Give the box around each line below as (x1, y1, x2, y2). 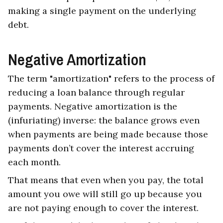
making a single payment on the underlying (8, 5, 196, 17)
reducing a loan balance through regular (8, 87, 185, 99)
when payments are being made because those (8, 128, 208, 140)
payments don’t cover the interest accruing (8, 142, 194, 154)
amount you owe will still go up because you (8, 188, 202, 200)
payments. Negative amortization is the (8, 101, 177, 112)
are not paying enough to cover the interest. (8, 202, 201, 214)
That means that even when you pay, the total (8, 174, 204, 186)
